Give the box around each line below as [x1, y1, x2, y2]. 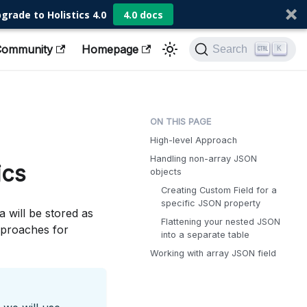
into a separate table [161, 230, 249, 240]
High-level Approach [150, 135, 237, 145]
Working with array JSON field [150, 248, 276, 258]
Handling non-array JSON [150, 153, 257, 164]
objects [150, 167, 182, 177]
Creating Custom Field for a [161, 185, 277, 195]
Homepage [82, 42, 139, 56]
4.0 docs [123, 8, 163, 21]
